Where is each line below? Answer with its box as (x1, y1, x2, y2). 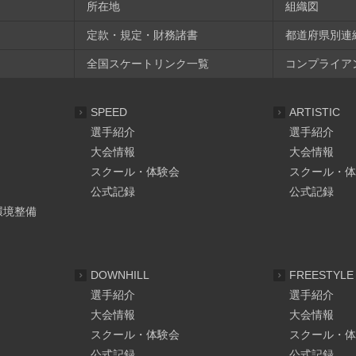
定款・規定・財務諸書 (87, 28, 198, 41)
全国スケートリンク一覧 (87, 56, 209, 70)
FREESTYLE (289, 268, 354, 281)
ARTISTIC (289, 105, 340, 118)
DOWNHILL (91, 268, 149, 281)
